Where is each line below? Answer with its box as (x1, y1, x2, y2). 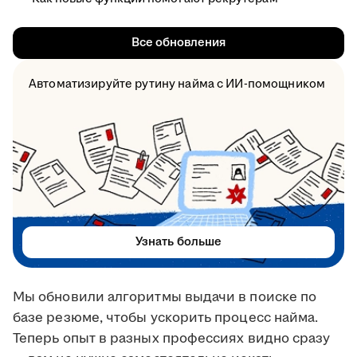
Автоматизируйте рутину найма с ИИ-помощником (29, 76, 326, 93)
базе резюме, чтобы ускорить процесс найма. (13, 308, 319, 328)
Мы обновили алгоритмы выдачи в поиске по (13, 288, 317, 308)
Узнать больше (135, 233, 222, 251)
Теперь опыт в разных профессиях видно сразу (13, 329, 331, 349)
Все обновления (131, 34, 226, 52)
